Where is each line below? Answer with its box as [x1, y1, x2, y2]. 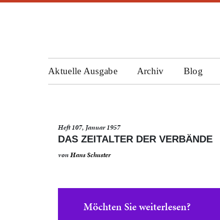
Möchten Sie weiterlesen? [83, 199, 191, 214]
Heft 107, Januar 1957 [58, 123, 120, 132]
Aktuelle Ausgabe [48, 66, 117, 76]
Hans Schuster [70, 150, 110, 160]
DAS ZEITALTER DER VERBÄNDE [58, 134, 213, 144]
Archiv [137, 66, 164, 76]
